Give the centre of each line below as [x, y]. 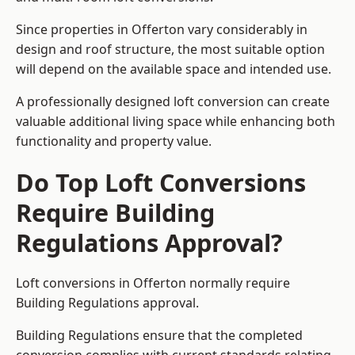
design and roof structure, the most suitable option [170, 50]
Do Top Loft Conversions [161, 183]
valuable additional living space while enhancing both [176, 122]
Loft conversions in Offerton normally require [153, 283]
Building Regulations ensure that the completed [159, 336]
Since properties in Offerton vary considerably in [162, 30]
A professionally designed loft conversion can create [173, 102]
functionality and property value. [114, 141]
